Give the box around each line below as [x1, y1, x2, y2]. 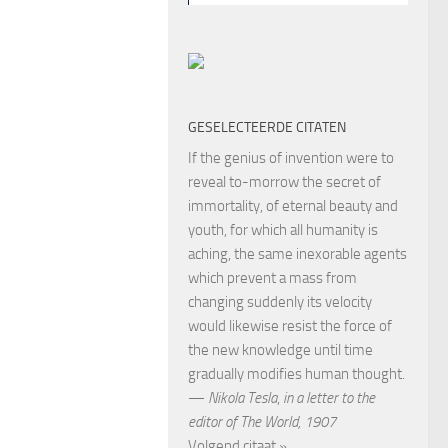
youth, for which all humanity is [188, 220, 378, 239]
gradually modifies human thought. [188, 364, 405, 383]
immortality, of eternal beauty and [188, 196, 398, 215]
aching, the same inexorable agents [188, 244, 407, 263]
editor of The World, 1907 [188, 412, 336, 431]
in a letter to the [283, 388, 375, 407]
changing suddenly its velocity [188, 292, 372, 311]
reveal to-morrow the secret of [188, 172, 381, 191]
